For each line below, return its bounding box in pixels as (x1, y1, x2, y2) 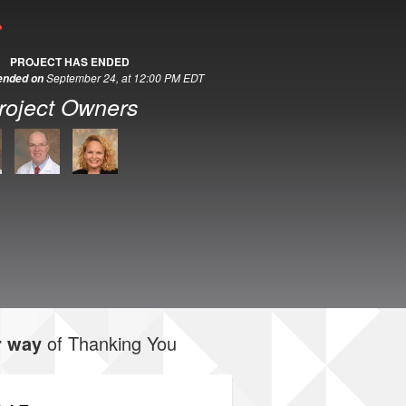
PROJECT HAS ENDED (10, 53, 130, 70)
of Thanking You (47, 330, 177, 356)
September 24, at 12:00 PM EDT (46, 70, 204, 85)
